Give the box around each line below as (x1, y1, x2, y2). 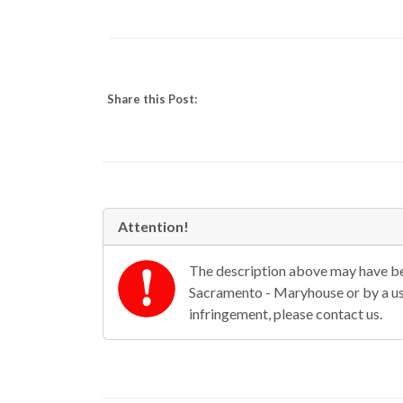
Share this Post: (107, 92, 197, 106)
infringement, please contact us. (189, 305, 382, 322)
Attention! (118, 218, 189, 235)
